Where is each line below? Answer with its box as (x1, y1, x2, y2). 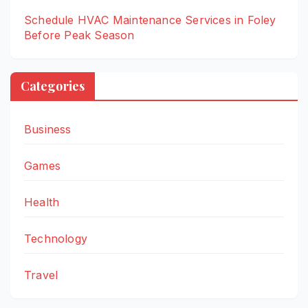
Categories (21, 77, 85, 94)
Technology (24, 231, 87, 245)
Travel (24, 267, 58, 282)
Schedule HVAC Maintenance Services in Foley (24, 13, 276, 27)
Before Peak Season (24, 28, 135, 43)
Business (24, 122, 71, 136)
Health (24, 195, 60, 209)
